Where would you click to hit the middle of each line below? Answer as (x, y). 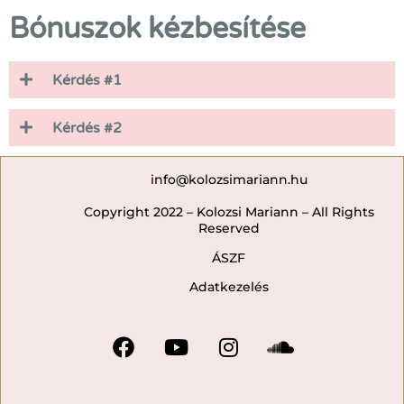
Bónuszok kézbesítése (157, 29)
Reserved (229, 229)
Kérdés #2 (87, 129)
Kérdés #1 (87, 81)
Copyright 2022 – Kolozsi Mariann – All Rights (229, 212)
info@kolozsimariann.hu (229, 180)
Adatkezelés (229, 286)
